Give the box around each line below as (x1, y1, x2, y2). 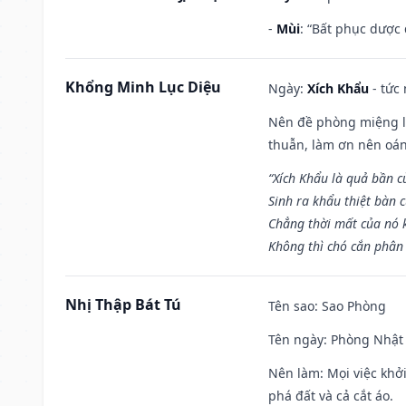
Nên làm (268, 363, 320, 382)
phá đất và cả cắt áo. (268, 386, 393, 404)
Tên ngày (268, 330, 324, 348)
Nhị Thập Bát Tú (65, 294, 181, 314)
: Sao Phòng (314, 296, 386, 314)
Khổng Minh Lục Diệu (65, 76, 221, 97)
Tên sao (268, 296, 314, 314)
